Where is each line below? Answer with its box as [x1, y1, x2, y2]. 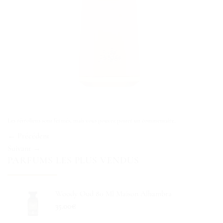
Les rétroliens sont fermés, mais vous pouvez [7, 116, 117, 124]
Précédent [15, 131, 49, 141]
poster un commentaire [117, 116, 174, 124]
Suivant [7, 143, 33, 154]
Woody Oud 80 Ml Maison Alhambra [55, 189, 172, 199]
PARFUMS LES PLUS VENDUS [7, 154, 140, 167]
